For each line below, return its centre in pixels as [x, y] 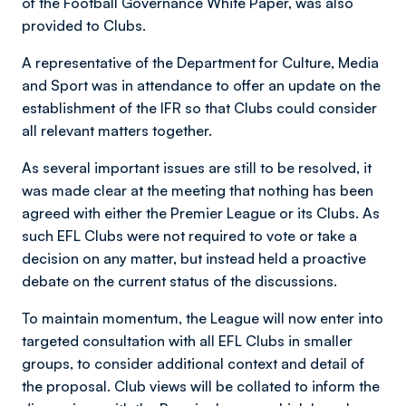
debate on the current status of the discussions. [181, 281]
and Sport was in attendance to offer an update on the [201, 85]
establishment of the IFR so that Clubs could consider [199, 108]
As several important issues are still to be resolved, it [197, 168]
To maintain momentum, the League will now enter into [203, 318]
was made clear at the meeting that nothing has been [198, 190]
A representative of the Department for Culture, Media [200, 63]
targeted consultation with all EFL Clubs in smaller [187, 341]
